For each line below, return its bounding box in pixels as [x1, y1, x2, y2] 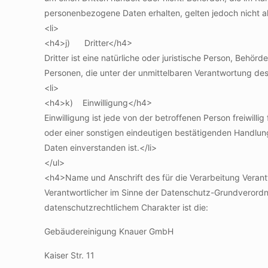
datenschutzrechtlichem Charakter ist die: [44, 202, 208, 212]
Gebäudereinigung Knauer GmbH [44, 226, 173, 236]
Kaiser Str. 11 [44, 250, 95, 260]
